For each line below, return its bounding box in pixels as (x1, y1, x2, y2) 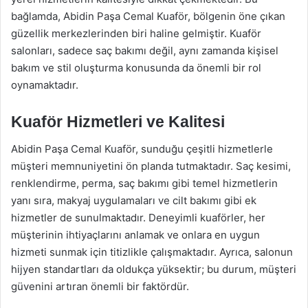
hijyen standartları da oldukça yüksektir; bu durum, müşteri (11, 263, 296, 276)
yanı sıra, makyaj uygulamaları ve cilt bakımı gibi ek (11, 194, 256, 207)
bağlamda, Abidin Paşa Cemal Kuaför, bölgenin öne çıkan (11, 9, 285, 23)
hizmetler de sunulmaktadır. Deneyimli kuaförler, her (11, 211, 265, 224)
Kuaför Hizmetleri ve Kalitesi (11, 112, 225, 131)
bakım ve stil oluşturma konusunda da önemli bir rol (11, 60, 261, 74)
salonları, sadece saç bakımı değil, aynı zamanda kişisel (11, 43, 278, 57)
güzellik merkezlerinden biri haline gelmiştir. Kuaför (11, 26, 261, 40)
